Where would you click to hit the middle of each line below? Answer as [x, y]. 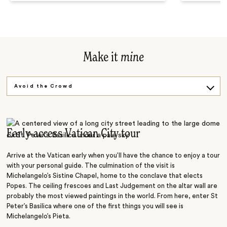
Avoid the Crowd [44, 86]
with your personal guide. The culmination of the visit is [91, 165]
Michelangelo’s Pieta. [39, 216]
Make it [102, 58]
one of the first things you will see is [129, 206]
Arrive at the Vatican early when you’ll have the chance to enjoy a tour [113, 155]
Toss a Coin [35, 124]
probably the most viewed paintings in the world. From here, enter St [112, 196]
